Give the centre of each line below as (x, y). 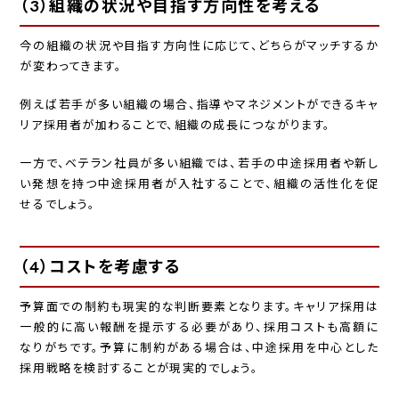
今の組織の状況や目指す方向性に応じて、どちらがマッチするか (199, 46)
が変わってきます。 (71, 67)
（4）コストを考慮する (101, 266)
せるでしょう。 (58, 205)
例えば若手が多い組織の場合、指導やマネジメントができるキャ (199, 105)
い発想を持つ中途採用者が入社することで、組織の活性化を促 (199, 184)
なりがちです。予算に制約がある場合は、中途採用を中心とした (199, 348)
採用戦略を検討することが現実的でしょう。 (139, 368)
